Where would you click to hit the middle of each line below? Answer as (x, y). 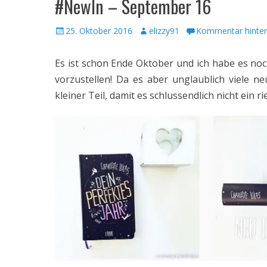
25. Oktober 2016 (99, 31)
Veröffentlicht (80, 30)
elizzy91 (164, 31)
